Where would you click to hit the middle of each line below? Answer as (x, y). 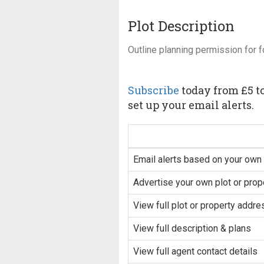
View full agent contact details (195, 252)
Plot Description (181, 26)
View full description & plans (192, 229)
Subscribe (154, 90)
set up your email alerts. (191, 105)
